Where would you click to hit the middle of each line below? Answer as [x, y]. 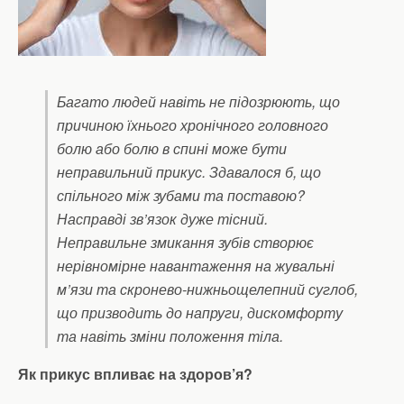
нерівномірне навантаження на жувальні [196, 266]
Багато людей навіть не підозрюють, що [198, 101]
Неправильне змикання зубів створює [185, 242]
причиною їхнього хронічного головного [193, 125]
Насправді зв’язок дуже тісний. [162, 219]
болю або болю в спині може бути [172, 148]
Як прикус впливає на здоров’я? [135, 374]
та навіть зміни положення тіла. [170, 336]
